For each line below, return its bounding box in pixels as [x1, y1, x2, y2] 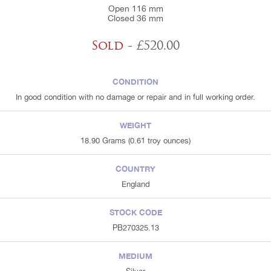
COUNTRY [116, 164, 155, 174]
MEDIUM [119, 251, 152, 261]
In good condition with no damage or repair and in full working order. [16, 93, 255, 102]
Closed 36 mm [108, 13, 163, 24]
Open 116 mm [108, 4, 163, 14]
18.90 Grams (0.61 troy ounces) [80, 136, 191, 146]
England [121, 180, 150, 189]
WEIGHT [120, 120, 151, 131]
